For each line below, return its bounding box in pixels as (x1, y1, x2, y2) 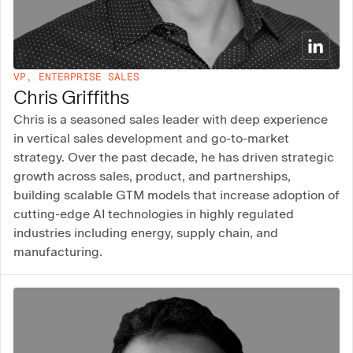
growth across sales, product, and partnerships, (13, 169, 291, 184)
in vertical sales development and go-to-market (13, 131, 289, 147)
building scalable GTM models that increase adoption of (13, 188, 340, 203)
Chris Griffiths (13, 86, 129, 110)
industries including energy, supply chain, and (13, 225, 278, 241)
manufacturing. (13, 244, 102, 260)
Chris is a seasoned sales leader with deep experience (13, 112, 328, 128)
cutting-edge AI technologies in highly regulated (13, 206, 294, 222)
